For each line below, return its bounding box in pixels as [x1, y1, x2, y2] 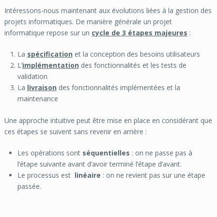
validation [17, 71, 47, 81]
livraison [27, 82, 57, 92]
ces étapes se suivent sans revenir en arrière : [4, 126, 147, 136]
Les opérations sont [17, 148, 82, 157]
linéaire [74, 170, 101, 180]
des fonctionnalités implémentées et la [56, 82, 180, 92]
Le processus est [17, 170, 75, 180]
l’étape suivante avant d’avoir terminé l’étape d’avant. [17, 159, 182, 169]
